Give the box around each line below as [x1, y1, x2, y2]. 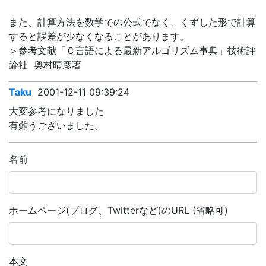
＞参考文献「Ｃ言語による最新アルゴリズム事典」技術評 [9, 45, 256, 56]
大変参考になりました [9, 105, 104, 117]
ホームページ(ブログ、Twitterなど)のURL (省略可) [9, 204, 228, 216]
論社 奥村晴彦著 [9, 59, 81, 71]
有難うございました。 [9, 119, 104, 131]
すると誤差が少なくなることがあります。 [9, 30, 189, 42]
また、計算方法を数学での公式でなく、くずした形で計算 [9, 16, 256, 28]
